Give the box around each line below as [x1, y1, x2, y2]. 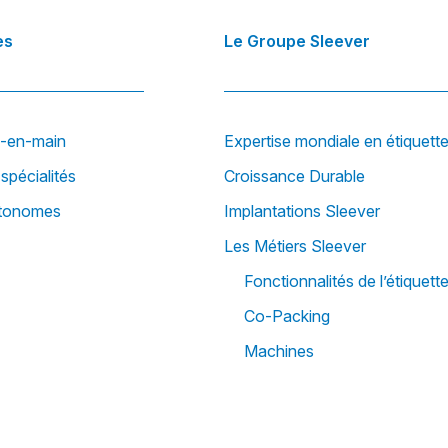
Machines [244, 341, 314, 362]
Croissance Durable [224, 166, 365, 187]
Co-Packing [244, 306, 330, 327]
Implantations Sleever [224, 201, 380, 222]
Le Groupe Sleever [224, 31, 370, 52]
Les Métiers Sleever [224, 236, 366, 257]
